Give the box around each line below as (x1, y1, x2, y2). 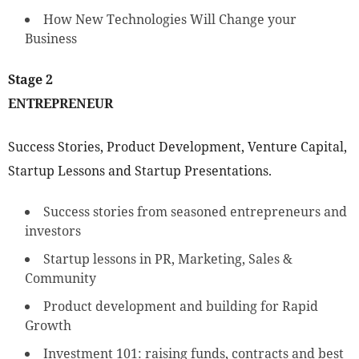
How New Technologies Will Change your (43, 10, 296, 29)
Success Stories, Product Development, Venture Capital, (8, 138, 347, 156)
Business (25, 30, 77, 48)
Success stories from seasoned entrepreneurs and (43, 203, 347, 221)
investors (25, 222, 81, 240)
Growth (25, 317, 71, 335)
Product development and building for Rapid (43, 297, 318, 316)
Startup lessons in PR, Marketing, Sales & (43, 250, 292, 268)
